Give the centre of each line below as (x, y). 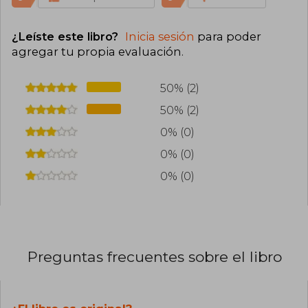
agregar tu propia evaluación (97, 52)
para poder (228, 37)
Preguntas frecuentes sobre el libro (155, 257)
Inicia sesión (160, 37)
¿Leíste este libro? (67, 37)
